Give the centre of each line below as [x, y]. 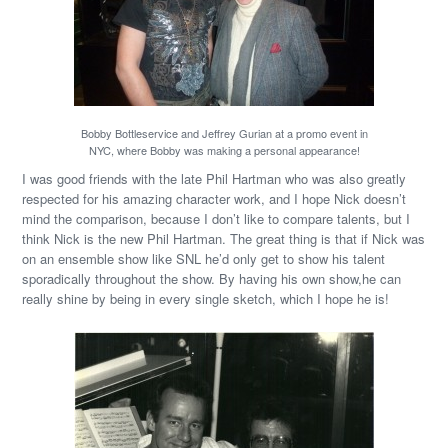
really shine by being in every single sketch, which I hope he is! [206, 298]
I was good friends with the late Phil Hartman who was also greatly [214, 178]
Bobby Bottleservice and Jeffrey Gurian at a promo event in [224, 133]
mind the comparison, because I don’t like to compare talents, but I [216, 218]
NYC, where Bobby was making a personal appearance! [224, 150]
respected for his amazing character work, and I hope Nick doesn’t [214, 198]
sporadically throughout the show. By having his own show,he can [212, 278]
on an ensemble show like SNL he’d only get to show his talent [204, 258]
